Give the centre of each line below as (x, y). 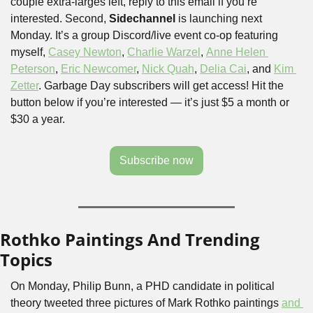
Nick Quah (168, 69)
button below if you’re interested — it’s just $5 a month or (150, 102)
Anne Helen (236, 52)
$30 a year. (38, 119)
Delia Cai (223, 69)
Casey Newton (85, 52)
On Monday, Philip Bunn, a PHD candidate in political (143, 286)
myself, (29, 52)
